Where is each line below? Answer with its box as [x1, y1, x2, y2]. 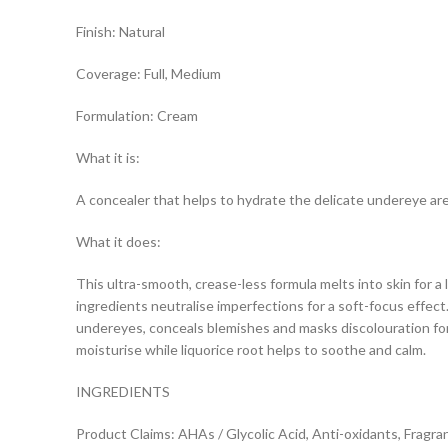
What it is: [76, 148, 140, 166]
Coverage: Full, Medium [76, 64, 221, 82]
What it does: [76, 232, 161, 250]
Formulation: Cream [76, 106, 198, 124]
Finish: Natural [76, 22, 165, 40]
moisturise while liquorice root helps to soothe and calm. [76, 340, 426, 358]
